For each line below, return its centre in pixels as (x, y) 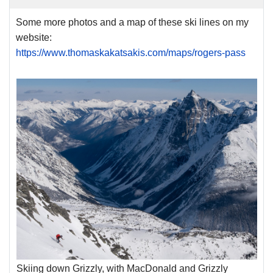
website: (34, 38)
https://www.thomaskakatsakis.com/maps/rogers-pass (131, 53)
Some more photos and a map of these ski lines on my (132, 23)
